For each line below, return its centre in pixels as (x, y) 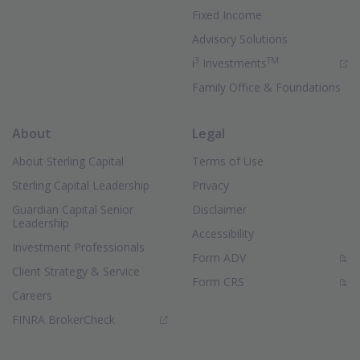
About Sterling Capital (68, 161)
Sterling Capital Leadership (81, 185)
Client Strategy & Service (76, 271)
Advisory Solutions (240, 39)
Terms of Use (228, 161)
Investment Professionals (78, 247)
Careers (32, 295)
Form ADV (219, 258)
